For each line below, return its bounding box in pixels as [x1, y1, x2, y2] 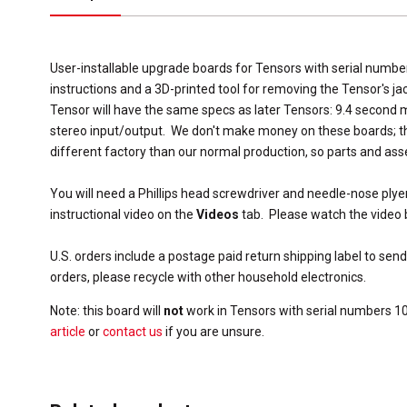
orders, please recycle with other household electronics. [50, 270, 366, 284]
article [50, 324, 85, 339]
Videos [196, 207, 239, 222]
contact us [103, 324, 163, 339]
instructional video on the [50, 207, 196, 222]
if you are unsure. [163, 324, 264, 339]
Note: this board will [50, 303, 164, 318]
